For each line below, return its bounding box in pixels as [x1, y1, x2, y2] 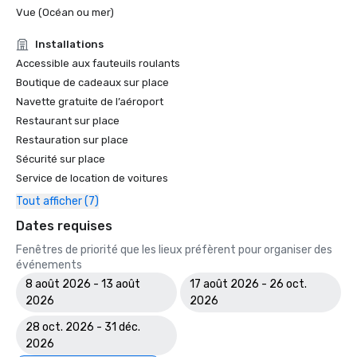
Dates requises [16, 218, 112, 233]
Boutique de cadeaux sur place [16, 76, 169, 88]
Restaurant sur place [16, 115, 120, 127]
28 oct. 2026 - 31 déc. [25, 320, 140, 334]
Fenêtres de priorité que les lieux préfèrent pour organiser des [16, 243, 332, 257]
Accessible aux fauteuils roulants [16, 57, 180, 69]
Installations [35, 38, 104, 50]
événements [16, 258, 82, 272]
